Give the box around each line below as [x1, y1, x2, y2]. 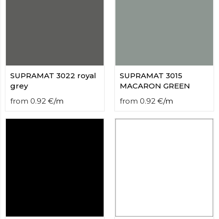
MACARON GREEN [120, 81, 190, 90]
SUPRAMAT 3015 [120, 71, 182, 80]
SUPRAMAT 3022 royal [10, 71, 96, 80]
